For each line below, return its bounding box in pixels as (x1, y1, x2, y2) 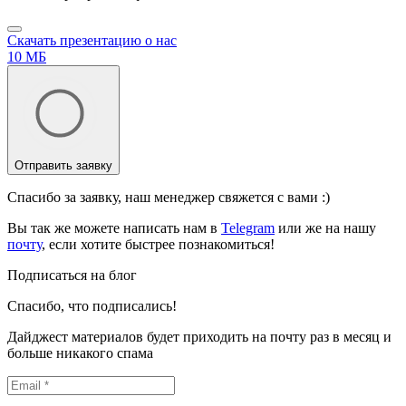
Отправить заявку (14, 158, 112, 172)
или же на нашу (275, 219, 376, 236)
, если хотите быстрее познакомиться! (42, 236, 275, 252)
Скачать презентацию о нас (7, 32, 177, 48)
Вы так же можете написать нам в (7, 219, 221, 236)
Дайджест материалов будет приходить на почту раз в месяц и (7, 328, 391, 344)
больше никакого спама (7, 344, 153, 361)
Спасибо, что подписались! (7, 297, 177, 314)
